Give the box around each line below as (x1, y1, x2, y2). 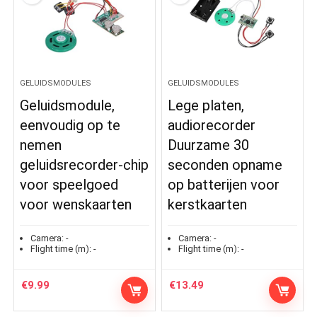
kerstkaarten (168, 195, 248, 213)
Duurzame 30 (168, 136, 250, 154)
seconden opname (168, 156, 283, 173)
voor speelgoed (20, 175, 119, 193)
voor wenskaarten (20, 195, 132, 213)
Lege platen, (168, 96, 245, 114)
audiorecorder (168, 116, 256, 134)
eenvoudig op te (20, 116, 121, 134)
